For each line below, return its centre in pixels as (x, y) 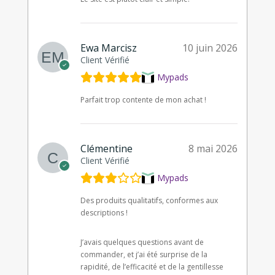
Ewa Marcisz (108, 48)
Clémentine (106, 148)
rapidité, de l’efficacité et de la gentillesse (152, 266)
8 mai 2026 (213, 148)
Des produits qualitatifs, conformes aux (149, 200)
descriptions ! (104, 212)
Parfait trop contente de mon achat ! (143, 99)
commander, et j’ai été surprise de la (144, 254)
